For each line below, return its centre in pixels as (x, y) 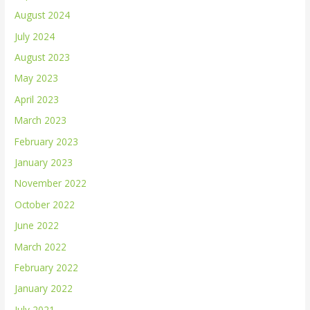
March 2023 (41, 120)
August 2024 (43, 15)
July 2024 (35, 36)
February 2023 (47, 141)
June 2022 (37, 226)
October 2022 (45, 204)
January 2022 (44, 289)
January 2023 (44, 163)
